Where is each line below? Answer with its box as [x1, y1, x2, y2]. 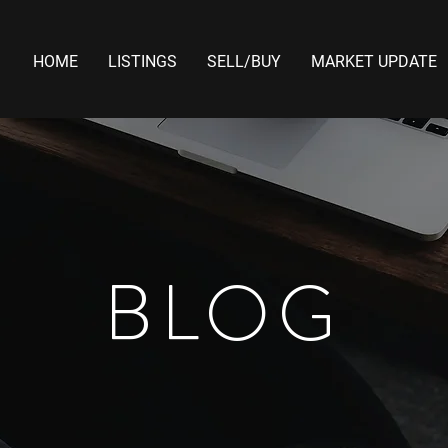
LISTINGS [108, 52, 177, 71]
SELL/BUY [207, 52, 281, 71]
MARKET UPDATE [311, 52, 437, 71]
